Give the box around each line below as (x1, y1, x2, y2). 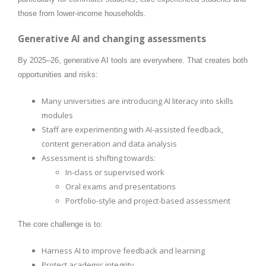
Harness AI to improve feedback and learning (42, 245, 205, 256)
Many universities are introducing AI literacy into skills (42, 95, 233, 106)
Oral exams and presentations (65, 180, 176, 192)
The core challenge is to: (18, 219, 103, 229)
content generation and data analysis (42, 138, 177, 149)
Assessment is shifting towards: (42, 152, 156, 163)
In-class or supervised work (65, 166, 164, 178)
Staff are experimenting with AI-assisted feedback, (42, 123, 223, 135)
